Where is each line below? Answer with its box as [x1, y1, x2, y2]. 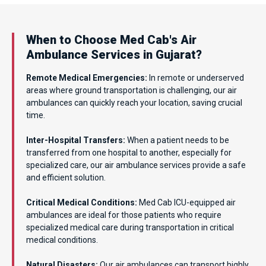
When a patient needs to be [125, 135, 229, 145]
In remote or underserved [147, 72, 244, 83]
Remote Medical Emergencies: [26, 72, 147, 83]
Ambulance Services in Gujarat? [26, 47, 202, 62]
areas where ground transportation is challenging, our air [26, 85, 237, 95]
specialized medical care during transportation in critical [26, 222, 234, 232]
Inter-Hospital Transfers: [26, 135, 125, 145]
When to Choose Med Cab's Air [26, 32, 197, 47]
